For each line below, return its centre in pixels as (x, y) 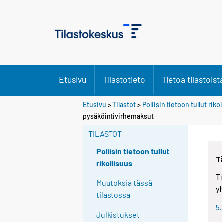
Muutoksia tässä (124, 183)
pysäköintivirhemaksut (118, 116)
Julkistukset (118, 215)
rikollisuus (114, 163)
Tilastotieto (124, 79)
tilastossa (113, 195)
